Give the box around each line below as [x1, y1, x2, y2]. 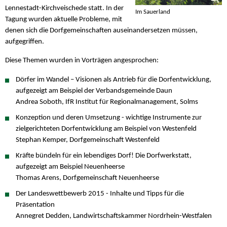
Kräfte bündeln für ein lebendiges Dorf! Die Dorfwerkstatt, [16, 152, 192, 160]
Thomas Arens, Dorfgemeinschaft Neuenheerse [16, 174, 160, 182]
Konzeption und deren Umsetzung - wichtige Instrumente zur [16, 113, 202, 122]
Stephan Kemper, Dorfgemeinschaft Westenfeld [16, 136, 160, 144]
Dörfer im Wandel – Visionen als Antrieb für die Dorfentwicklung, [16, 75, 212, 84]
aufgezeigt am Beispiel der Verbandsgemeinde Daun [16, 87, 173, 95]
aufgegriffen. [5, 38, 44, 46]
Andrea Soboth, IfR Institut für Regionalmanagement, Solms [16, 98, 199, 106]
